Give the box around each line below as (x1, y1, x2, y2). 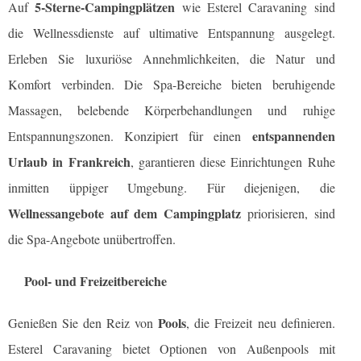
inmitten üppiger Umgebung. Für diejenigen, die (8, 179, 335, 197)
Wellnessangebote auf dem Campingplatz (8, 204, 242, 223)
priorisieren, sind (241, 205, 335, 222)
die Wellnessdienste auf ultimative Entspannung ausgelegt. (8, 24, 335, 42)
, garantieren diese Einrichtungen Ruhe (130, 153, 335, 171)
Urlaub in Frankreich (8, 152, 131, 172)
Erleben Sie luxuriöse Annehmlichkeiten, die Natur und (8, 50, 335, 68)
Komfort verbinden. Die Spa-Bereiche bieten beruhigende (8, 76, 335, 93)
